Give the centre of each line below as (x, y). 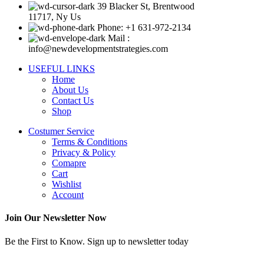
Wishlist (67, 184)
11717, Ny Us (55, 17)
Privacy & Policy (84, 153)
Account (68, 195)
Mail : (119, 38)
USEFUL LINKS (62, 69)
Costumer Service (61, 131)
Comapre (69, 163)
